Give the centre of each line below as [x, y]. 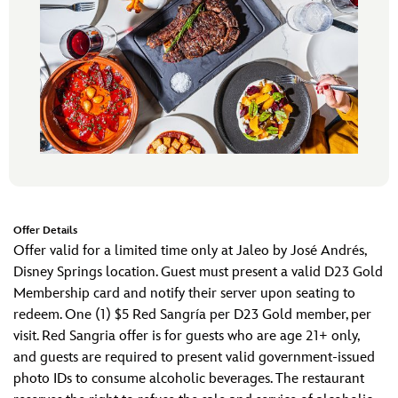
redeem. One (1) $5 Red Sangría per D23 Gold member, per [192, 315]
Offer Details [45, 231]
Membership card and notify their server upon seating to [184, 294]
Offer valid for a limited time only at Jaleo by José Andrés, [190, 251]
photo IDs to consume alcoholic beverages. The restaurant [189, 379]
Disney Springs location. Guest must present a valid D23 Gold [198, 272]
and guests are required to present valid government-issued [194, 358]
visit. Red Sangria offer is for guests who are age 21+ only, [186, 336]
